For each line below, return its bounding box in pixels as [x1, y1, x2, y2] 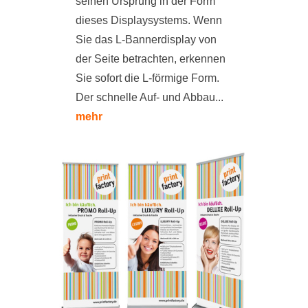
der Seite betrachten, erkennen [76, 53, 225, 65]
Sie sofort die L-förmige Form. [76, 72, 219, 85]
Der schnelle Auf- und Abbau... [76, 91, 223, 104]
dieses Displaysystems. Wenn [76, 14, 222, 27]
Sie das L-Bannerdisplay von [76, 34, 217, 46]
